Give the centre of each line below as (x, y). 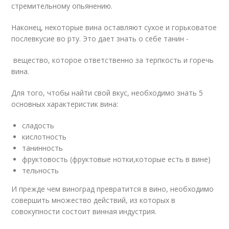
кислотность (44, 137)
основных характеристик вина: (65, 104)
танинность (43, 148)
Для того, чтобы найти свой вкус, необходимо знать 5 (107, 93)
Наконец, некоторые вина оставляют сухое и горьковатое (114, 27)
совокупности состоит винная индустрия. (84, 211)
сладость (38, 125)
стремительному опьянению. (63, 6)
